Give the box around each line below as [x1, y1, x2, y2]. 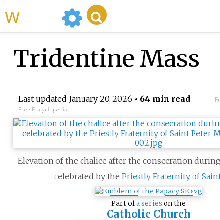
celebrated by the [54, 171, 122, 182]
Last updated [18, 94, 69, 104]
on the [162, 199, 186, 208]
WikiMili [20, 5, 58, 27]
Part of [111, 199, 137, 208]
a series [136, 199, 163, 208]
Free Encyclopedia [18, 105, 67, 114]
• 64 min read [132, 94, 190, 104]
